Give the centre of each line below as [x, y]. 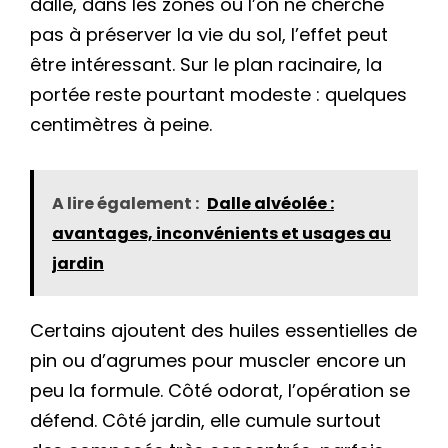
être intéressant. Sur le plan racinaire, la [206, 64]
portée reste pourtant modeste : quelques [218, 94]
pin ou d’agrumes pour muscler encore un [218, 361]
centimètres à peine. [121, 124]
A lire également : [125, 204]
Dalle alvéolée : [270, 204]
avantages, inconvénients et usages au [221, 234]
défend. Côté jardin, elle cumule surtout [205, 421]
